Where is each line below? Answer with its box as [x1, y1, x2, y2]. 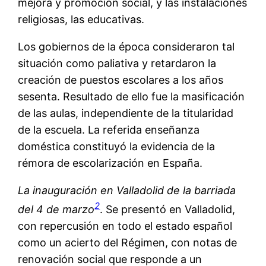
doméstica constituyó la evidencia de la [18, 140, 216, 153]
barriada [194, 183, 236, 197]
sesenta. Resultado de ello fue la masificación [18, 90, 245, 103]
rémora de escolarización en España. [18, 156, 203, 169]
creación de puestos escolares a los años [18, 73, 224, 86]
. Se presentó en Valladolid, [100, 202, 236, 216]
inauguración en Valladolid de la [33, 183, 195, 197]
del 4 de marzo [18, 202, 95, 216]
